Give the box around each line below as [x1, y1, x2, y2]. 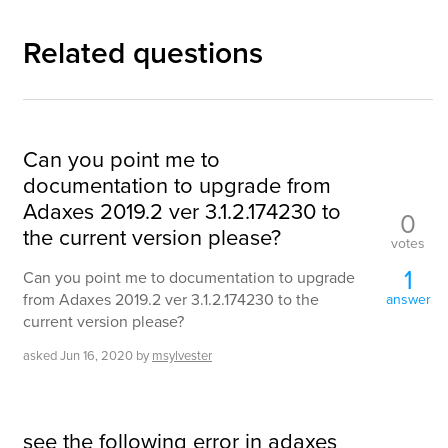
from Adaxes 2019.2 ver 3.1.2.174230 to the [23, 288, 319, 310]
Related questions [23, 31, 263, 74]
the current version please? [23, 221, 281, 252]
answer [385, 288, 431, 309]
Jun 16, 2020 [60, 346, 133, 365]
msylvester [152, 346, 212, 365]
